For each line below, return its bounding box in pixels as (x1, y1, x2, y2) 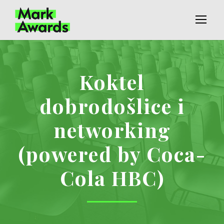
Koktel (79, 68, 144, 95)
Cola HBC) (59, 164, 164, 191)
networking (53, 116, 171, 143)
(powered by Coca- (18, 140, 206, 167)
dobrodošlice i (39, 92, 185, 119)
